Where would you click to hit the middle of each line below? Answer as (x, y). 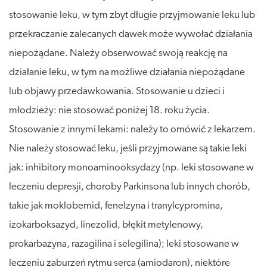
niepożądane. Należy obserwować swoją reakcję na (118, 53)
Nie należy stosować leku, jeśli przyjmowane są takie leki (128, 148)
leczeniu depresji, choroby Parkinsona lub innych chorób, (130, 187)
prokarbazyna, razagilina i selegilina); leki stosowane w (124, 244)
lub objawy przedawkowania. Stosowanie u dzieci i (117, 91)
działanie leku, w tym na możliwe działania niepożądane (127, 72)
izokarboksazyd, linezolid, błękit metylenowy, (106, 225)
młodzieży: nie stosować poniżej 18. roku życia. (109, 110)
